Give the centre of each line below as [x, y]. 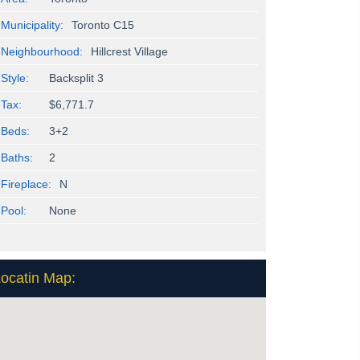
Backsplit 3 [76, 78]
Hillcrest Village [129, 52]
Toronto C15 [103, 25]
